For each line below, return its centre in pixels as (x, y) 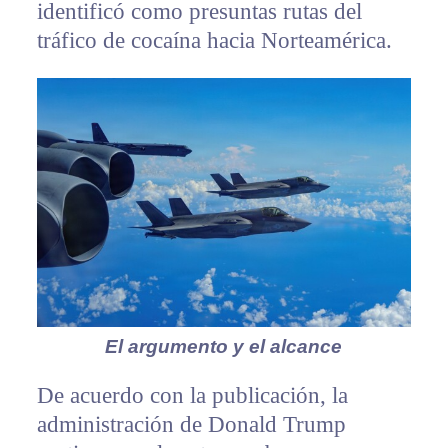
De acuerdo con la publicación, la (192, 396)
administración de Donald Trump (191, 425)
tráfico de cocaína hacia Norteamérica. (214, 41)
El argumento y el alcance (224, 347)
